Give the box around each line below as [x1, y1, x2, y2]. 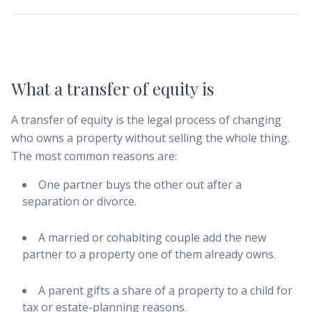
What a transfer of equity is [11, 77, 214, 100]
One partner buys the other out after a [38, 177, 242, 192]
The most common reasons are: [11, 148, 177, 164]
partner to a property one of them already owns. [22, 247, 276, 262]
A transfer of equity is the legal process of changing [11, 112, 281, 127]
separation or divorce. [22, 194, 136, 209]
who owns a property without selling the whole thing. [11, 130, 290, 146]
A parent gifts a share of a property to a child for [38, 283, 292, 298]
